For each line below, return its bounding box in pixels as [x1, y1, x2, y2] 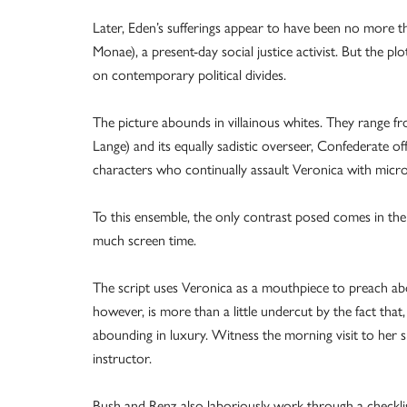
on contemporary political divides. [93, 64, 286, 84]
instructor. [93, 347, 152, 368]
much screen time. [93, 229, 196, 250]
